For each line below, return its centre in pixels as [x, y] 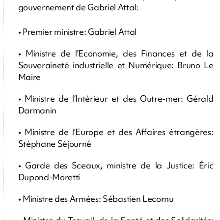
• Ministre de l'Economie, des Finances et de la [116, 54]
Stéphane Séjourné [55, 144]
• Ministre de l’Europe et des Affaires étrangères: [116, 132]
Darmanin [37, 110]
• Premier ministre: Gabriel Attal [77, 32]
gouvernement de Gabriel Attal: [78, 7]
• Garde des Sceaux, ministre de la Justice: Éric [116, 165]
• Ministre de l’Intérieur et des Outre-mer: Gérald [116, 99]
